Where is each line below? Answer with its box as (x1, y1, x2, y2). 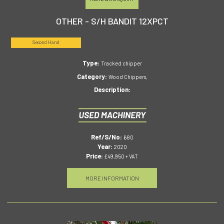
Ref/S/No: (90, 133, 123, 141)
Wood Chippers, (108, 73, 147, 80)
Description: (93, 85, 130, 93)
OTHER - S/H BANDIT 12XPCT (55, 15, 168, 27)
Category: (76, 72, 108, 80)
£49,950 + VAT (103, 153, 138, 160)
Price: (86, 152, 103, 160)
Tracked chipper (100, 60, 142, 67)
